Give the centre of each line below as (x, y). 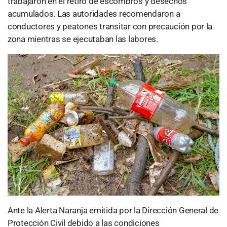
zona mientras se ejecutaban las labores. (83, 39)
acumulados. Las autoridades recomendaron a (94, 13)
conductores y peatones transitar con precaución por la (110, 26)
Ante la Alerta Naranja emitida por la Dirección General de (113, 210)
